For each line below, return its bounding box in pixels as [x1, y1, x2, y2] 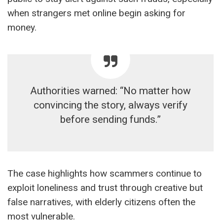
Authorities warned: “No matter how [30, 84, 191, 97]
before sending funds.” [60, 113, 161, 125]
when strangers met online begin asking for [7, 7, 185, 19]
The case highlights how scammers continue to [7, 167, 202, 179]
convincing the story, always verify [34, 99, 187, 111]
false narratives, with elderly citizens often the [7, 196, 195, 208]
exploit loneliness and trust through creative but [7, 182, 203, 193]
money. [7, 21, 37, 33]
